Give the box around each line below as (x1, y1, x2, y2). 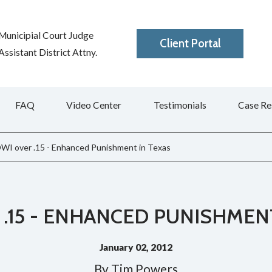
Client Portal (159, 36, 221, 50)
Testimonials (153, 99, 206, 110)
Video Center (66, 99, 122, 110)
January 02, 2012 (100, 242, 172, 253)
